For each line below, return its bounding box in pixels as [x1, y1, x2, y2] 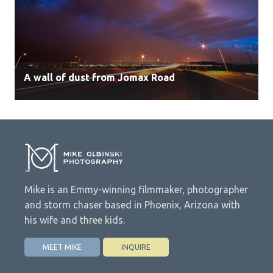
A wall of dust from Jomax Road [24, 72, 175, 83]
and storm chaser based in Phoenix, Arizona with [24, 199, 240, 210]
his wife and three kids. [24, 214, 125, 225]
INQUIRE [121, 243, 151, 251]
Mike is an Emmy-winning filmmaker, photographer [24, 183, 248, 195]
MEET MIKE [43, 243, 82, 251]
